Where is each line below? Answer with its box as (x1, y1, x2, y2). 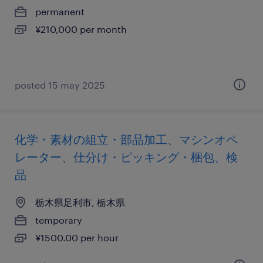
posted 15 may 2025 (15, 79, 105, 90)
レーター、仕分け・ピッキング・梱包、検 (15, 150, 238, 164)
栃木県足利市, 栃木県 (35, 197, 125, 208)
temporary (35, 214, 82, 225)
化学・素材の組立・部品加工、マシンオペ (15, 132, 238, 146)
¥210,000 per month (35, 23, 127, 35)
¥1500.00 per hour (35, 232, 119, 243)
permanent (35, 6, 85, 17)
